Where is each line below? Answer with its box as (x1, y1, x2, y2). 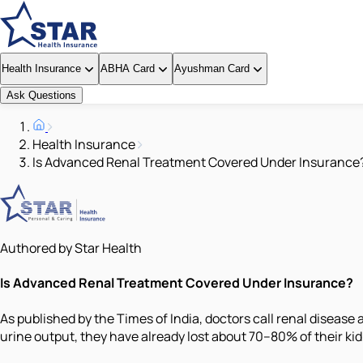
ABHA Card (100, 62, 155, 75)
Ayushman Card (174, 62, 250, 75)
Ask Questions (6, 89, 76, 101)
